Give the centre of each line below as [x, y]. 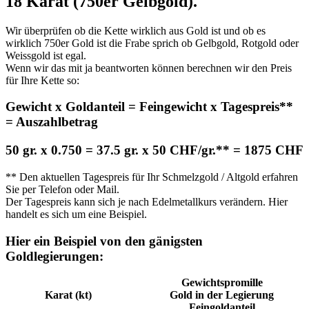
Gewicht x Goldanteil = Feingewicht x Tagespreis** [149, 107]
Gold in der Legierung [222, 295]
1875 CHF [272, 150]
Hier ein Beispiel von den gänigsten [104, 241]
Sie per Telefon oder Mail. [62, 189]
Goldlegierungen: [54, 256]
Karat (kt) [68, 295]
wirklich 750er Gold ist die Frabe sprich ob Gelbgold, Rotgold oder [152, 43]
